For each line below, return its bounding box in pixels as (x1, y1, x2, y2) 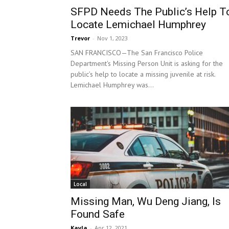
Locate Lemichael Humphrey (71, 18, 206, 31)
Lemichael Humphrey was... (71, 80, 154, 90)
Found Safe (71, 208, 125, 221)
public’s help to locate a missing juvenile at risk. (71, 70, 215, 79)
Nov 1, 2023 (97, 34, 128, 42)
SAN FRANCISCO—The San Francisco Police (71, 48, 203, 58)
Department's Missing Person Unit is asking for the (71, 59, 223, 68)
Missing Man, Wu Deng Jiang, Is (71, 195, 221, 208)
